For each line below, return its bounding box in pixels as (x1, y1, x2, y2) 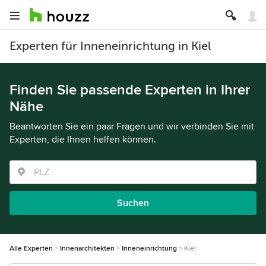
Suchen (117, 197, 149, 209)
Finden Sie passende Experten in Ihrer (9, 81, 250, 99)
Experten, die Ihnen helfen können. (9, 134, 156, 145)
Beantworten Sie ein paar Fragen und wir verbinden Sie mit (9, 121, 254, 132)
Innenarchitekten (60, 244, 115, 253)
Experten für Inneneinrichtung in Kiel (9, 39, 211, 53)
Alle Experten (9, 244, 53, 253)
